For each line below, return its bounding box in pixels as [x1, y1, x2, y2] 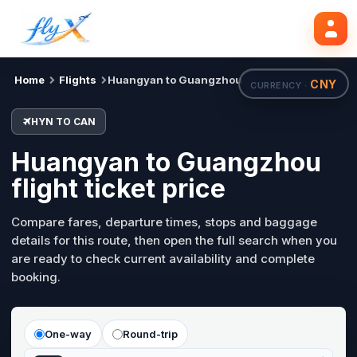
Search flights [257, 17, 333, 30]
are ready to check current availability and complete [11, 251, 315, 266]
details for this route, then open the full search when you [11, 233, 337, 248]
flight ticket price [11, 173, 226, 204]
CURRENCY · [250, 79, 311, 91]
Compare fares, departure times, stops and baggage [11, 214, 317, 229]
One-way [45, 328, 92, 340]
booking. [11, 269, 61, 284]
